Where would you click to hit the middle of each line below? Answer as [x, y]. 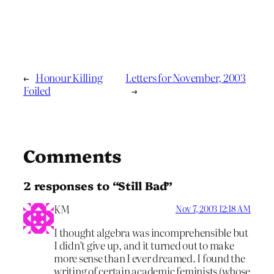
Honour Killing [69, 77]
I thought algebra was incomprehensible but [151, 232]
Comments [73, 155]
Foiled [37, 90]
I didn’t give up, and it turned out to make [144, 245]
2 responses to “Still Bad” [98, 186]
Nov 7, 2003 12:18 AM [213, 208]
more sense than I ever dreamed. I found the [150, 258]
